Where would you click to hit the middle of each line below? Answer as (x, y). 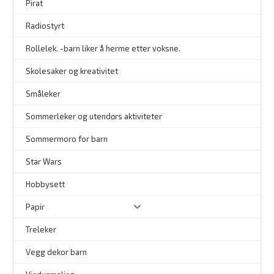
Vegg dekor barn (57, 252)
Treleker (41, 230)
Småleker (43, 94)
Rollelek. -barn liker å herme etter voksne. (103, 49)
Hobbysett (46, 184)
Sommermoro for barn (67, 139)
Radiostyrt (45, 26)
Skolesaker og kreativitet (72, 71)
